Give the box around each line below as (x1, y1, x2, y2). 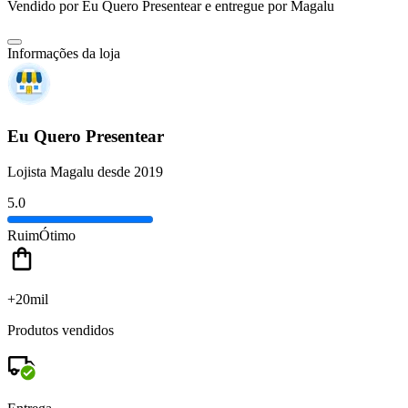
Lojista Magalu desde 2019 (7, 163, 163, 179)
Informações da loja (7, 46, 120, 62)
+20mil (7, 291, 48, 307)
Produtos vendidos (7, 321, 114, 338)
